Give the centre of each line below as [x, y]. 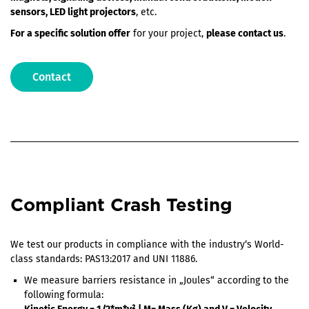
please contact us [245, 34]
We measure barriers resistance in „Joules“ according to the [157, 281]
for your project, [168, 34]
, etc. [146, 12]
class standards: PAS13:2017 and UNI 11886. [104, 259]
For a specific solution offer [70, 34]
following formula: [64, 295]
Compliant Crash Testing [121, 206]
